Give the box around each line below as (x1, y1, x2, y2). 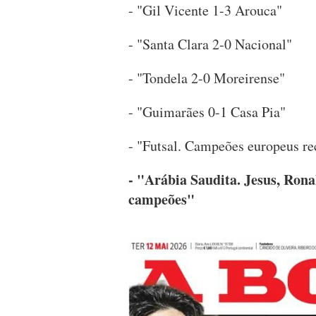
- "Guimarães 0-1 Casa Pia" (128, 102, 286, 122)
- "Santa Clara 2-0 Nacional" (128, 35, 292, 54)
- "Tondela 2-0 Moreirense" (128, 68, 285, 88)
